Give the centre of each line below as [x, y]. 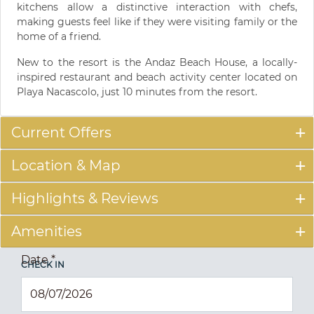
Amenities [47, 231]
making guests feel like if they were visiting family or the [157, 21]
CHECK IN [43, 264]
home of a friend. [59, 36]
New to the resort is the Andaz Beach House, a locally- [157, 62]
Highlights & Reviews [85, 198]
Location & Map [66, 165]
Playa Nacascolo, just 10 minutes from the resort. [137, 91]
